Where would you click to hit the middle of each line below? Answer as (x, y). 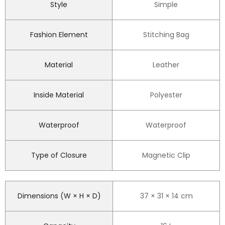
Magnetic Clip (166, 155)
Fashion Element (59, 35)
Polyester (166, 95)
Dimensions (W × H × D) (59, 196)
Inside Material (59, 95)
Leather (166, 65)
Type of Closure (59, 155)
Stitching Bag (166, 35)
